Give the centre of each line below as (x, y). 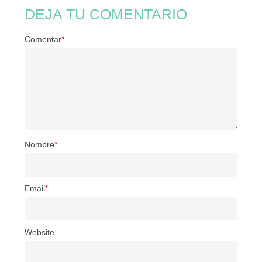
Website (39, 232)
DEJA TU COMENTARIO (106, 14)
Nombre (39, 144)
